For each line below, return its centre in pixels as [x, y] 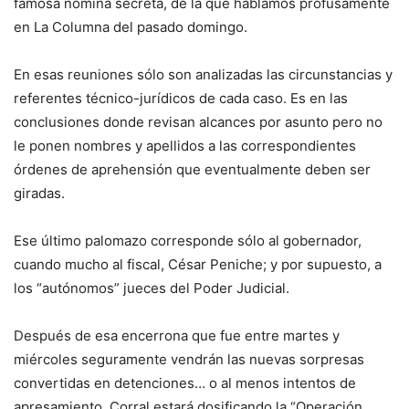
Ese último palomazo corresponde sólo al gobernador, [188, 240]
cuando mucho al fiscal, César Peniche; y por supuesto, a [198, 264]
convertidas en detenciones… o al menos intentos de [185, 383]
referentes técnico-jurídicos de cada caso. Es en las [181, 98]
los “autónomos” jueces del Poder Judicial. [152, 288]
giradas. [39, 193]
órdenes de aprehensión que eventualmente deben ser [192, 169]
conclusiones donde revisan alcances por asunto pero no [198, 121]
